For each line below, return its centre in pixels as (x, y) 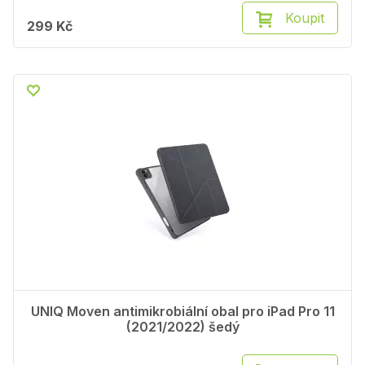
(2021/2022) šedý (182, 327)
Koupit (305, 18)
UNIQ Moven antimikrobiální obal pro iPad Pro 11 (182, 312)
